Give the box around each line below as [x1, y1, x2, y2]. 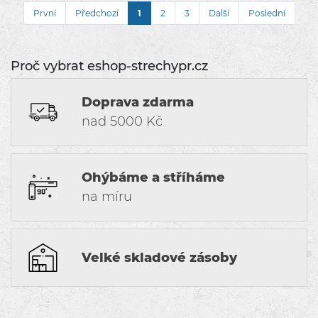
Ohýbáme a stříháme [82, 170, 225, 185]
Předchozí [75, 8, 119, 18]
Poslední [248, 8, 285, 18]
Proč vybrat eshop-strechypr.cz [11, 58, 208, 74]
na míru [82, 189, 132, 204]
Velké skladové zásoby [82, 249, 237, 265]
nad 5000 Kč [82, 114, 163, 129]
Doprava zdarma [82, 94, 194, 110]
